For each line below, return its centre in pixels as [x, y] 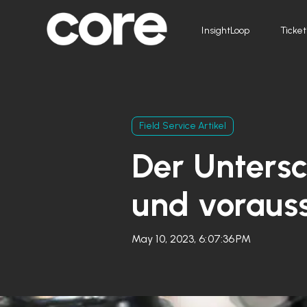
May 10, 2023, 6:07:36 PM [192, 239]
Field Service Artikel [183, 126]
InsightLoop [226, 30]
